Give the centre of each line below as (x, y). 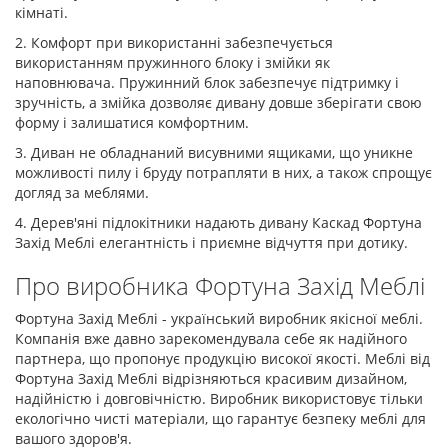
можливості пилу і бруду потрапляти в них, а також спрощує (223, 172)
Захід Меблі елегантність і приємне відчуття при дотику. (211, 242)
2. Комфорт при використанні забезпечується (174, 42)
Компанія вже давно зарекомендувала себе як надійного (211, 338)
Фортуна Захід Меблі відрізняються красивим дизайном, (211, 378)
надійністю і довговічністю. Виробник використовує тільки (219, 398)
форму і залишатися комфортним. (132, 122)
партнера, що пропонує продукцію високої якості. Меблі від (222, 358)
